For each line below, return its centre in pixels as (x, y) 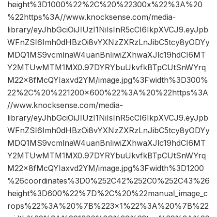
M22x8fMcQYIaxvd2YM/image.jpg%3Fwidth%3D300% (108, 80)
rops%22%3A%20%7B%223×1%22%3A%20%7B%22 (108, 206)
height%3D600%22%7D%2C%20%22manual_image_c (108, 194)
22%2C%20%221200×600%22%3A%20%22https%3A (108, 93)
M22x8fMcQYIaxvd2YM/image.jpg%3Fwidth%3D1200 (106, 168)
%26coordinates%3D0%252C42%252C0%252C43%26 (108, 181)
